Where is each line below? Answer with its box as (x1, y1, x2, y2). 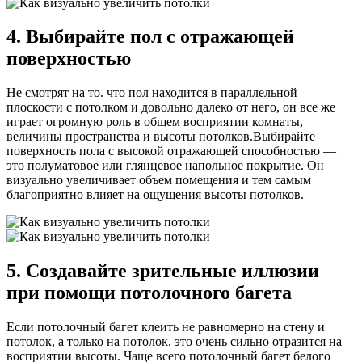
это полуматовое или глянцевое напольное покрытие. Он (6, 158, 324, 173)
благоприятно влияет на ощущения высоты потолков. (6, 187, 304, 202)
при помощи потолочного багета (6, 282, 292, 304)
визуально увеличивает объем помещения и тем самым (6, 173, 311, 187)
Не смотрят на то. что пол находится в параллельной (6, 86, 297, 100)
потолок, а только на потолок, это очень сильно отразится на (6, 335, 342, 349)
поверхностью (6, 48, 131, 69)
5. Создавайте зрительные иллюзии (6, 260, 319, 282)
